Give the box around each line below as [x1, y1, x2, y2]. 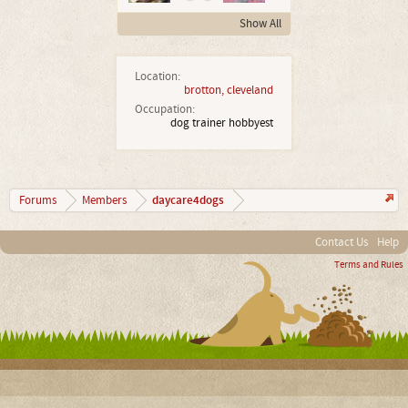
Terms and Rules [334, 259, 403, 271]
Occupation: [135, 102, 195, 117]
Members [82, 193, 127, 208]
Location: [135, 69, 180, 84]
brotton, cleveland [184, 83, 273, 97]
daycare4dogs [152, 192, 224, 209]
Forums [19, 193, 56, 208]
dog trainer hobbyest [170, 116, 273, 130]
